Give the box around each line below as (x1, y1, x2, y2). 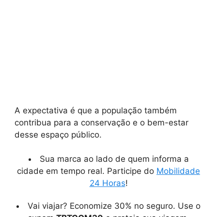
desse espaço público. (15, 129, 102, 139)
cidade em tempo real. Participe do (17, 166, 156, 176)
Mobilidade (156, 166, 200, 176)
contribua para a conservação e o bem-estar (15, 117, 188, 127)
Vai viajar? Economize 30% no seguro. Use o (28, 201, 201, 211)
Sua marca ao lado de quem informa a (39, 154, 189, 164)
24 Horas (89, 178, 125, 188)
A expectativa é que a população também (15, 105, 177, 115)
